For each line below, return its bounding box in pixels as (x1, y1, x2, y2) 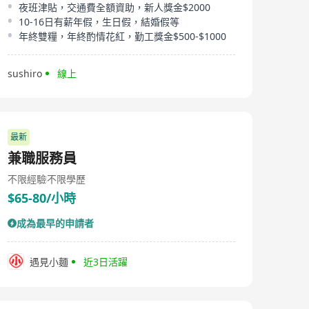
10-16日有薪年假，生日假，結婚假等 (19, 15, 179, 28)
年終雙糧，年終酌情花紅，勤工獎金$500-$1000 (19, 30, 226, 43)
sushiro (8, 67, 42, 80)
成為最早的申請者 (17, 217, 94, 230)
